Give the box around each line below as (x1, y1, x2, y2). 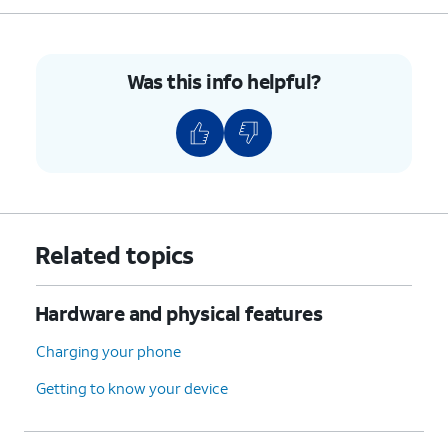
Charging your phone (36, 340, 181, 361)
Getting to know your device (36, 377, 228, 398)
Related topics (34, 238, 194, 271)
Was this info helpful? (126, 67, 321, 94)
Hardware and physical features (35, 299, 322, 326)
